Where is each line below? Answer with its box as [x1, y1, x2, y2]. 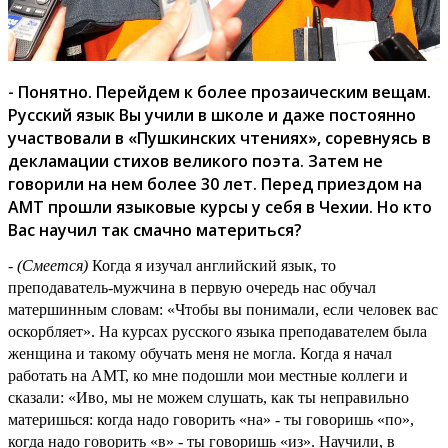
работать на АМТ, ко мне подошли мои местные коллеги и [8, 366, 408, 384]
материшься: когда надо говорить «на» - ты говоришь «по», [8, 410, 414, 428]
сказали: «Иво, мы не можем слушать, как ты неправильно [8, 388, 409, 406]
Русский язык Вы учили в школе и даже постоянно [8, 103, 416, 126]
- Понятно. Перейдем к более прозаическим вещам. [8, 80, 431, 103]
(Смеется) [17, 256, 92, 274]
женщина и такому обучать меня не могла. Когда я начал [8, 344, 392, 362]
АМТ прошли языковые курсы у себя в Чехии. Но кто [8, 195, 432, 218]
